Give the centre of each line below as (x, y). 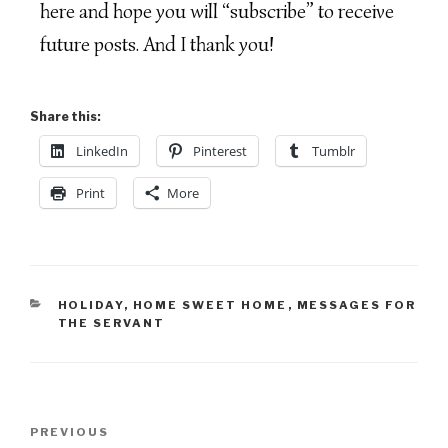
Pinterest (220, 151)
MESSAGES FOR (356, 305)
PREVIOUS (69, 432)
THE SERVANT (111, 323)
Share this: (65, 117)
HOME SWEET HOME (210, 305)
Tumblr (333, 151)
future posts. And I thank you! (157, 45)
